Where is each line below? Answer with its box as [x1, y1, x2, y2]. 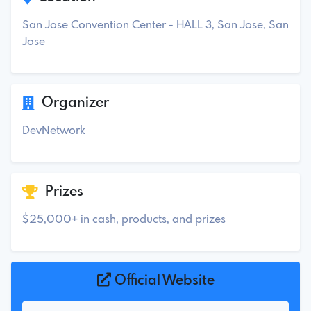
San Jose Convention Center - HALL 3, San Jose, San [22, 19, 289, 31]
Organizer [35, 95, 109, 110]
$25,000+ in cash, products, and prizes [22, 213, 226, 226]
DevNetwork [22, 124, 85, 137]
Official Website [110, 273, 215, 288]
